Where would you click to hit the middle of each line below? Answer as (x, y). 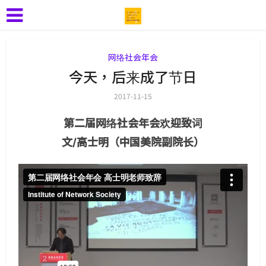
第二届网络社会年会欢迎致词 (133, 123)
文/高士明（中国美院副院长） (133, 142)
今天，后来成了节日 (133, 76)
